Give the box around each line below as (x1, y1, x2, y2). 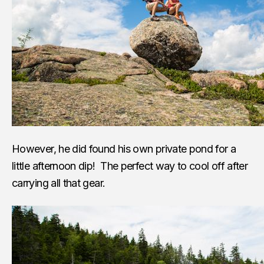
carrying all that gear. (12, 176, 105, 189)
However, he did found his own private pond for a (12, 142, 236, 155)
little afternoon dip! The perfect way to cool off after (12, 159, 248, 172)
